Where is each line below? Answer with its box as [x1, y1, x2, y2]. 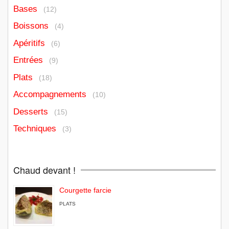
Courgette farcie [59, 186, 111, 195]
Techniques [13, 124, 56, 134]
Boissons [13, 21, 49, 31]
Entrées [13, 55, 43, 65]
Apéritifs [13, 38, 45, 48]
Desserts [13, 106, 48, 117]
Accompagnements [13, 89, 86, 100]
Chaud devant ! [13, 163, 76, 177]
